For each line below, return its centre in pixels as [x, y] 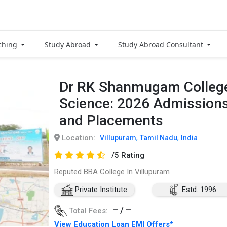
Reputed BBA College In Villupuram [112, 172]
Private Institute [100, 189]
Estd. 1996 [198, 189]
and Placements [111, 120]
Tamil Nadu [159, 138]
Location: [78, 138]
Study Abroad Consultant [162, 44]
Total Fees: [88, 211]
